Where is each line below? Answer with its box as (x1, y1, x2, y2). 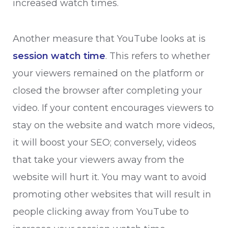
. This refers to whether (105, 50, 210, 62)
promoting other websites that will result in (13, 189, 211, 200)
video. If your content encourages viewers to (13, 102, 214, 113)
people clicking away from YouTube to (13, 206, 189, 217)
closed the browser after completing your (13, 85, 202, 96)
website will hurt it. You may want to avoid (13, 172, 207, 183)
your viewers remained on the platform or (13, 68, 204, 79)
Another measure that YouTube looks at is (13, 33, 206, 44)
